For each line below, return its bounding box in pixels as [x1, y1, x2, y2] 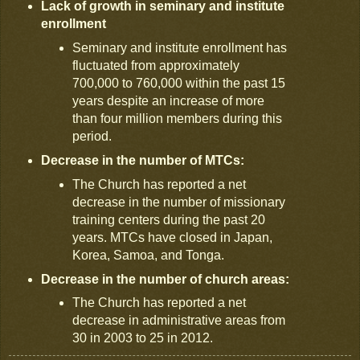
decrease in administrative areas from [72, 313, 286, 328]
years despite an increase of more [72, 93, 265, 108]
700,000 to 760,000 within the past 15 [72, 76, 286, 90]
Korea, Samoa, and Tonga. [72, 247, 225, 262]
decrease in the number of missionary [72, 194, 286, 209]
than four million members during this [72, 111, 283, 125]
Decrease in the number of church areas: [40, 272, 289, 286]
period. [72, 129, 112, 143]
